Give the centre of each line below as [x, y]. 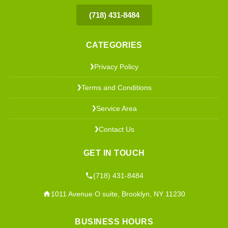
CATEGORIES [114, 45]
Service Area [116, 108]
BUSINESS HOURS [114, 221]
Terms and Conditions [116, 87]
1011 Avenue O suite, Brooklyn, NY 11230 [118, 194]
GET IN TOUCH [114, 153]
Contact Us [116, 129]
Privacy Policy [116, 66]
